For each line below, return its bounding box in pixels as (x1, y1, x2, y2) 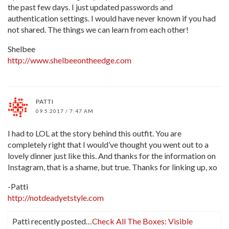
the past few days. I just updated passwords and (8, 2, 173, 12)
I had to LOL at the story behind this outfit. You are (8, 128, 181, 138)
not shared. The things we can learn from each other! (8, 24, 189, 34)
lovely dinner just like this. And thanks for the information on (8, 150, 216, 161)
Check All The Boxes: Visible (92, 216, 193, 226)
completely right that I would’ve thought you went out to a (8, 139, 209, 149)
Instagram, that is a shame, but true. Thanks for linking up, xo (8, 162, 217, 172)
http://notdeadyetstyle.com (8, 192, 104, 202)
